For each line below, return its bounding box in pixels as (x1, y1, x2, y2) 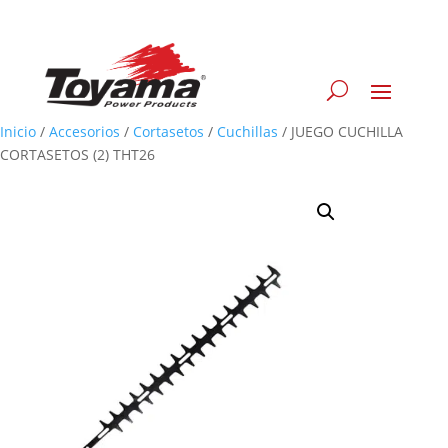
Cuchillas (217, 122, 278, 142)
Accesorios (49, 122, 120, 142)
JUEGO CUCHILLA (291, 122, 403, 142)
